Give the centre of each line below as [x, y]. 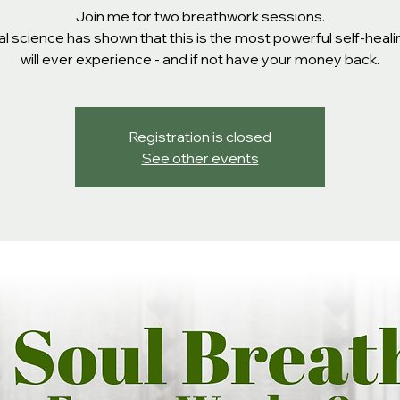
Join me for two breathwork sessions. [200, 16]
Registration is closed [200, 137]
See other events [200, 158]
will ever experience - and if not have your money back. [200, 59]
